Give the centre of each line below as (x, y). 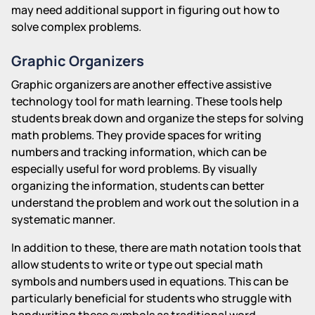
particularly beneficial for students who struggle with (152, 298)
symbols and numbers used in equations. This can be (150, 281)
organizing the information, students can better (138, 185)
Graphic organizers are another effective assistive (141, 84)
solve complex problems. (76, 26)
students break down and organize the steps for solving (157, 118)
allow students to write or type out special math (137, 264)
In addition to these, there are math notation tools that (156, 247)
